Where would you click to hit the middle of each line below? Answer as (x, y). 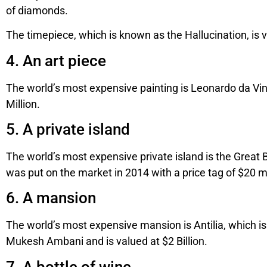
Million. (23, 104)
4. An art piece (56, 60)
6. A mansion (51, 198)
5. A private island (68, 129)
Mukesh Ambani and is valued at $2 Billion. (107, 241)
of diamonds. (37, 10)
